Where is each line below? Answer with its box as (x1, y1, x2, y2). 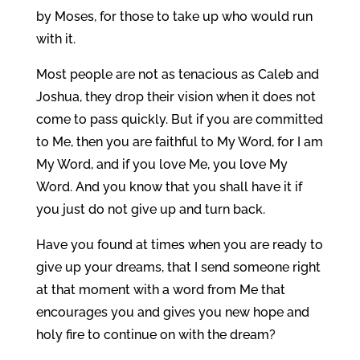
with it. (35, 31, 76, 47)
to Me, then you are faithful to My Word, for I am (35, 134, 323, 149)
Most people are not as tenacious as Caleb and (35, 67, 319, 82)
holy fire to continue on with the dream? (35, 327, 276, 342)
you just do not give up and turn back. (35, 202, 265, 217)
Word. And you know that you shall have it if (35, 179, 302, 194)
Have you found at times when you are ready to (35, 237, 323, 252)
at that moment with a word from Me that (35, 282, 285, 297)
